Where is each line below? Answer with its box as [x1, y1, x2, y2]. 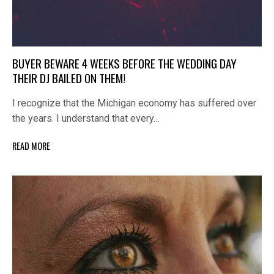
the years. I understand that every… [12, 113, 160, 125]
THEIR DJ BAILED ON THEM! [12, 69, 125, 87]
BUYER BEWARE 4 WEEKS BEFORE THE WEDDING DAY [12, 54, 237, 73]
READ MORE [12, 139, 50, 152]
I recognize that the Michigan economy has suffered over [12, 97, 256, 109]
